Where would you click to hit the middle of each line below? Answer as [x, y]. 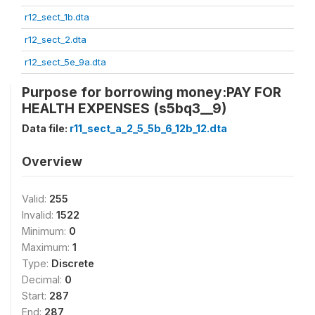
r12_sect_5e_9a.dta [65, 62]
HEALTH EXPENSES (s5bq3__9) [124, 108]
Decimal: [43, 279]
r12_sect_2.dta [56, 39]
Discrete [73, 263]
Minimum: [45, 231]
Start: [36, 295]
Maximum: [47, 247]
